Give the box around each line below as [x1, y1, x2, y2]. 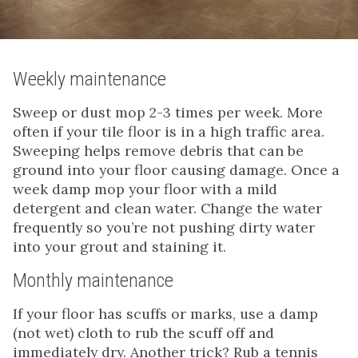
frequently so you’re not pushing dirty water [13, 217, 315, 237]
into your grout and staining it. [13, 237, 226, 256]
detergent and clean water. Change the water [13, 198, 322, 217]
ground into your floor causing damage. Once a [13, 160, 340, 179]
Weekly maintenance [13, 67, 166, 90]
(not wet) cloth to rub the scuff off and [13, 323, 274, 342]
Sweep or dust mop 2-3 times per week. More [13, 102, 323, 121]
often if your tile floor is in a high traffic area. [13, 121, 324, 141]
